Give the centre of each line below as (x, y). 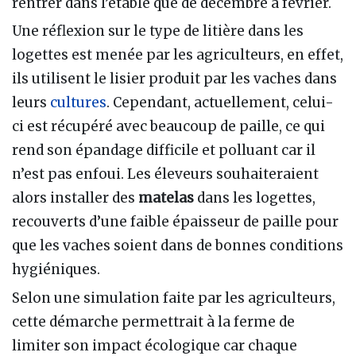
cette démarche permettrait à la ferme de (153, 321)
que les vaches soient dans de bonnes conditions (178, 246)
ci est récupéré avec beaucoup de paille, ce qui (168, 127)
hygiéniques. (56, 270)
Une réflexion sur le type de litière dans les (158, 31)
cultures (78, 103)
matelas (166, 198)
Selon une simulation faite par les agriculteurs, (174, 298)
